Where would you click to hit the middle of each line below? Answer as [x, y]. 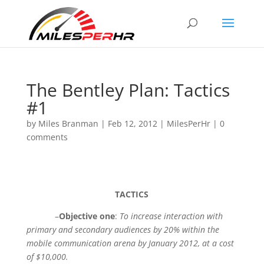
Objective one [87, 216]
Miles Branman [68, 123]
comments [47, 137]
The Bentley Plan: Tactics [128, 90]
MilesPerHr [188, 123]
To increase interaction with [171, 216]
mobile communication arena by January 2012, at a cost [130, 243]
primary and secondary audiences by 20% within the [123, 230]
